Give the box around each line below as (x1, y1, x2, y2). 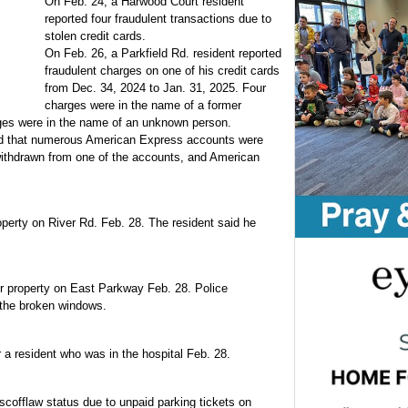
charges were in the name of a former (45, 98, 241, 113)
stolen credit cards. (45, 29, 146, 44)
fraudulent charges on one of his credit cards (45, 64, 280, 78)
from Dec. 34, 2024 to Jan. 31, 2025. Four (45, 81, 266, 96)
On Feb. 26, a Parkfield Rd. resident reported (45, 46, 281, 61)
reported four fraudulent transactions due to (45, 12, 271, 26)
